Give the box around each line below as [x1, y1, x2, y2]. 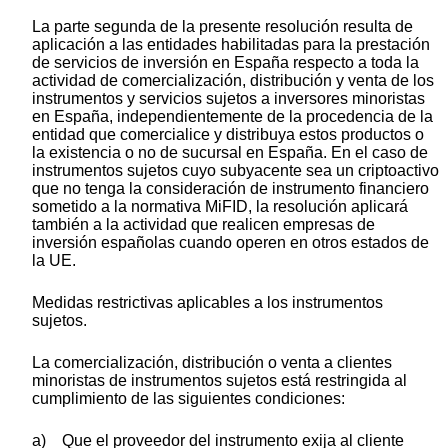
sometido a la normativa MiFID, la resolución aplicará [32, 198, 408, 216]
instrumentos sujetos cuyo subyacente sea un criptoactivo [32, 162, 439, 180]
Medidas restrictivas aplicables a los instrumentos [32, 294, 383, 312]
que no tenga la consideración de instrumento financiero [32, 180, 429, 198]
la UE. [32, 252, 76, 270]
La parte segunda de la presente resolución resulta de [32, 18, 413, 36]
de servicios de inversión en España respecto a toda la [32, 54, 419, 72]
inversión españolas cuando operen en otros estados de [32, 234, 429, 252]
